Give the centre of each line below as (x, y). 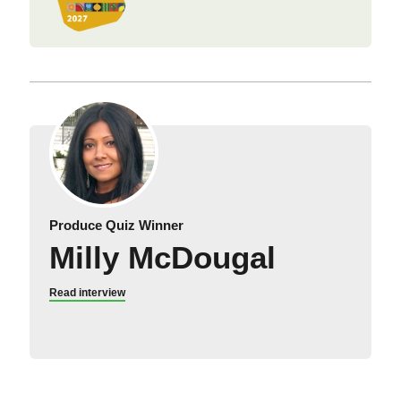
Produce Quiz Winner (116, 226)
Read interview (87, 293)
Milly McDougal (162, 258)
